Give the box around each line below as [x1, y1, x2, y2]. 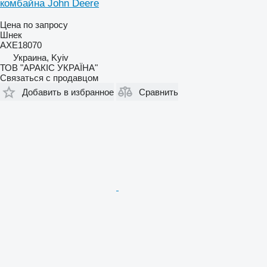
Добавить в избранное [22, 86, 114, 97]
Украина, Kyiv [13, 52, 69, 63]
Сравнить [139, 86, 178, 97]
